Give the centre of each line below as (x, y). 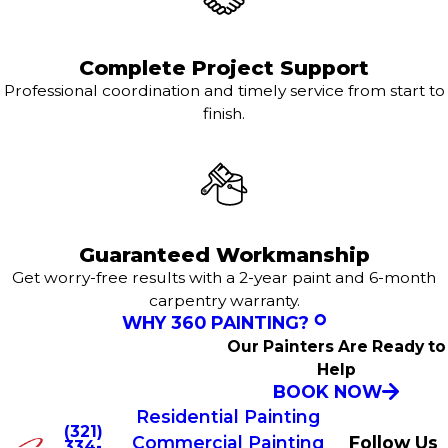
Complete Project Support (224, 68)
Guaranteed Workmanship (224, 255)
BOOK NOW (327, 392)
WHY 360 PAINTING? (215, 323)
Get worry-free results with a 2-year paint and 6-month (224, 278)
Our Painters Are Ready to (336, 347)
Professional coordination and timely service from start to (224, 91)
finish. (224, 114)
